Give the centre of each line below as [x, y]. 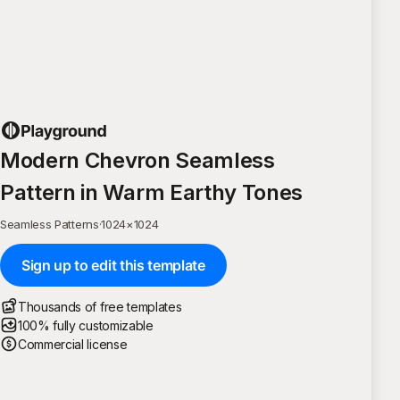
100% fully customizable [86, 325]
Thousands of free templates [100, 306]
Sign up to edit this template [113, 265]
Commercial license [73, 344]
